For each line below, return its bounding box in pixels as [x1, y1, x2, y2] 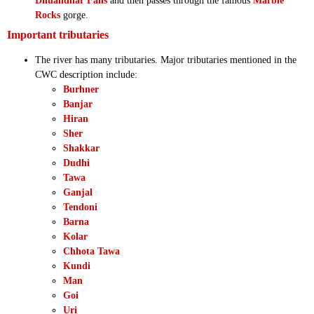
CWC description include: [35, 69, 137, 80]
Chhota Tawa [63, 245, 120, 257]
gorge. [60, 9, 88, 20]
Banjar [63, 98, 93, 109]
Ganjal [63, 186, 93, 198]
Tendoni [63, 201, 97, 212]
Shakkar [63, 142, 100, 153]
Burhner [63, 83, 99, 95]
